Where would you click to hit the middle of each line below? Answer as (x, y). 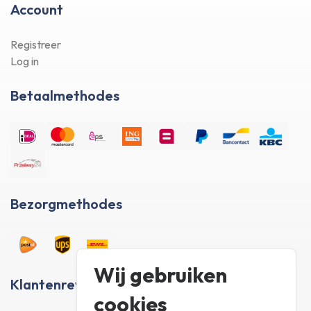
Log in (25, 61)
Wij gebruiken (161, 275)
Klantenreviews (60, 285)
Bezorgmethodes (66, 204)
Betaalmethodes (65, 96)
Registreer (36, 45)
